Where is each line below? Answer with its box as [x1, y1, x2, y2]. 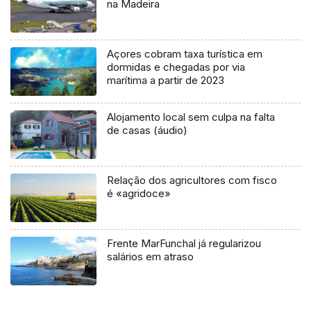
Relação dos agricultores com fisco [107, 174, 278, 187]
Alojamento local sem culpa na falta [107, 110, 276, 124]
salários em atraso [107, 250, 194, 264]
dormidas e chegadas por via [107, 60, 246, 74]
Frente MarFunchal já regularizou [107, 237, 262, 251]
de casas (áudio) [107, 124, 188, 137]
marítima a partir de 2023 [107, 74, 225, 87]
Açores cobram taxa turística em [107, 47, 263, 61]
